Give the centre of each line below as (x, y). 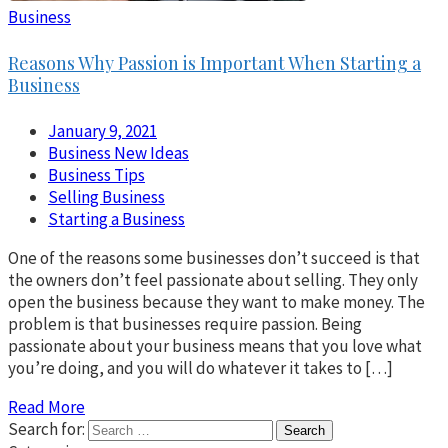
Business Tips (96, 174)
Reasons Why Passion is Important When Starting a (214, 62)
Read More (46, 406)
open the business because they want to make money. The (216, 301)
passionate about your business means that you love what (215, 345)
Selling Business (106, 196)
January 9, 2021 (102, 130)
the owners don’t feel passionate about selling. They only (213, 279)
